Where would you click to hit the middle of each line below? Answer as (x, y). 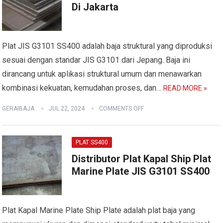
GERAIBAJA (18, 109)
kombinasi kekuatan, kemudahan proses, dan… (83, 88)
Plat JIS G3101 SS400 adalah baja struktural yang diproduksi (107, 46)
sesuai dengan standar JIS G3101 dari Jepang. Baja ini (96, 60)
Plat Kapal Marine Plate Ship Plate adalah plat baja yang (99, 210)
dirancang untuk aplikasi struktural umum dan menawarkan (102, 74)
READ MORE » (185, 88)
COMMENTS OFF (122, 109)
